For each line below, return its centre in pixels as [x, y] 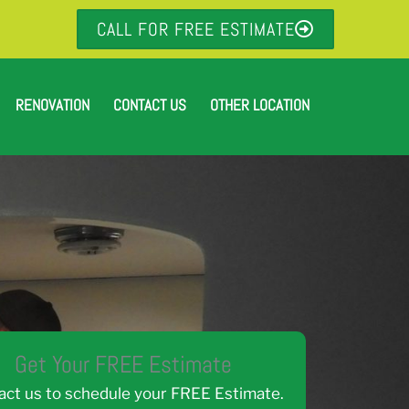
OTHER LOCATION [259, 105]
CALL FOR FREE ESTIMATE [195, 29]
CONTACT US [149, 105]
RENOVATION [52, 105]
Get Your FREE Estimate [124, 365]
